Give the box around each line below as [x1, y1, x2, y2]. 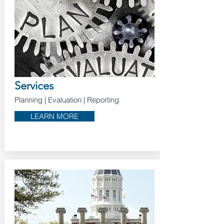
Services [14, 79, 53, 92]
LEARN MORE [30, 111, 78, 121]
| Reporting [81, 95, 119, 104]
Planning [14, 95, 42, 104]
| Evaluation [42, 95, 81, 104]
